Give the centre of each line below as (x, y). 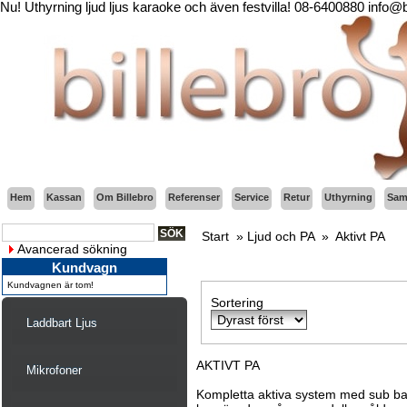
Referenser (194, 197)
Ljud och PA (281, 236)
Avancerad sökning (72, 249)
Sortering (237, 303)
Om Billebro (125, 197)
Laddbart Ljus (62, 323)
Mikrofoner (54, 370)
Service (252, 197)
